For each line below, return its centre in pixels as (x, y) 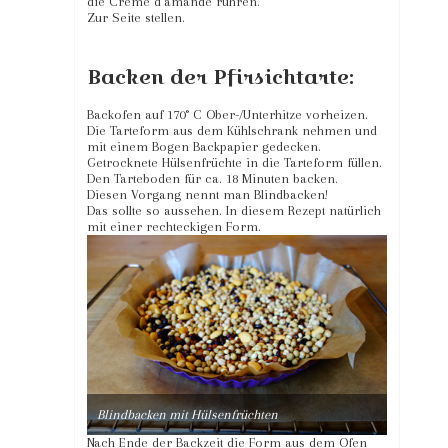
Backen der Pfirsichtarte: (220, 76)
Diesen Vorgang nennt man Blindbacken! (207, 194)
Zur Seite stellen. (136, 17)
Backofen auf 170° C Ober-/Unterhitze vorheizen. (227, 114)
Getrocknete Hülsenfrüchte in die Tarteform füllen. (234, 162)
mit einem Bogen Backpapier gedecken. (204, 146)
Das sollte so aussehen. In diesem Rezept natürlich (234, 210)
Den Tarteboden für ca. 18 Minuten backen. (212, 178)
